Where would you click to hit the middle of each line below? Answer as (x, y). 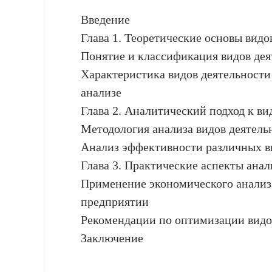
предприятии (115, 201)
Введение (105, 19)
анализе (101, 92)
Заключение (112, 238)
